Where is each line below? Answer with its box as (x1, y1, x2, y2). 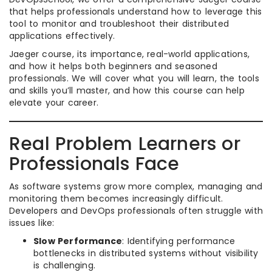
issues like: (9, 217, 55, 229)
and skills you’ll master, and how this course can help (9, 84, 245, 97)
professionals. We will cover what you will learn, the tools (9, 72, 259, 84)
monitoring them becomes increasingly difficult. (9, 192, 223, 205)
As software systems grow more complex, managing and (9, 180, 263, 192)
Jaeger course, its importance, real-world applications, (9, 48, 250, 60)
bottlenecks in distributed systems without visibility (33, 247, 259, 259)
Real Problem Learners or (9, 131, 240, 157)
